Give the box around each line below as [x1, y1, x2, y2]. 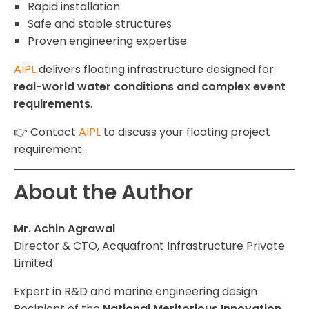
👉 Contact [14, 124, 79, 141]
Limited [14, 255, 52, 272]
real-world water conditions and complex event [14, 79, 286, 95]
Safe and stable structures [28, 16, 172, 32]
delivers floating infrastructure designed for [39, 61, 274, 78]
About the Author [14, 178, 193, 208]
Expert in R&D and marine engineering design [14, 283, 257, 300]
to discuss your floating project [101, 124, 270, 141]
